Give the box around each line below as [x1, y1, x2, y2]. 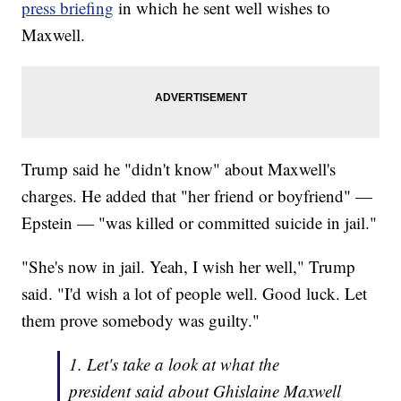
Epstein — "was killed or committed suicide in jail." [21, 211, 378, 235]
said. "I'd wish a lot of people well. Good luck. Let [21, 282, 368, 305]
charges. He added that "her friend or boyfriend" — [21, 184, 373, 208]
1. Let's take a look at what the [69, 353, 280, 376]
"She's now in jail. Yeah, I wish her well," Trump [21, 255, 356, 278]
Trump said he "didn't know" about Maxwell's [21, 158, 337, 181]
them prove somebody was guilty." [21, 309, 260, 332]
